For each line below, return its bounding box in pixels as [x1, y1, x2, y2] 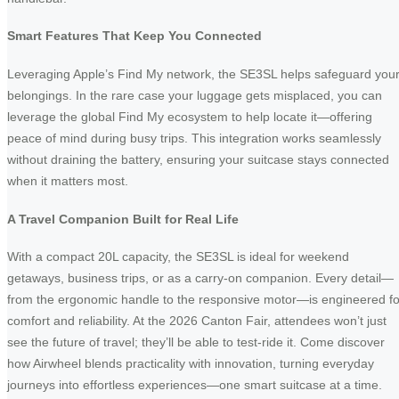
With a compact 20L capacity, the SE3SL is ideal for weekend [7, 249, 349, 265]
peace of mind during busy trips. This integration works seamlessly [7, 130, 381, 145]
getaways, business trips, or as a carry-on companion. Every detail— [7, 271, 394, 286]
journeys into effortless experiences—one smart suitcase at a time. [7, 378, 382, 393]
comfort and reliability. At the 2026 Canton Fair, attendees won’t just [7, 313, 387, 329]
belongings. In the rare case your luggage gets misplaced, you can [7, 87, 382, 102]
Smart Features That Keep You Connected [7, 28, 262, 44]
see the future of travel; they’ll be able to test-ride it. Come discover [7, 335, 385, 350]
